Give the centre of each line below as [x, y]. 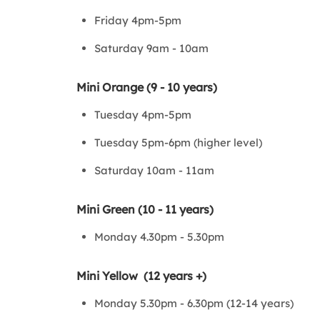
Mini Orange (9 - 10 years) [147, 87]
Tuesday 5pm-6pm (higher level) [178, 142]
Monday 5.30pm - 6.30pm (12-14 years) [194, 303]
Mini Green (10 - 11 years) [145, 209]
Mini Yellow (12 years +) [141, 276]
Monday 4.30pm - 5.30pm [159, 237]
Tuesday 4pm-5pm [143, 115]
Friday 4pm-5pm [139, 20]
